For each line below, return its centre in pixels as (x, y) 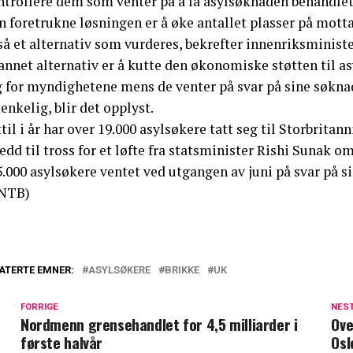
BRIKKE (182, 269)
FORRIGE (39, 307)
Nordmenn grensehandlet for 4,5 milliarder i (159, 324)
